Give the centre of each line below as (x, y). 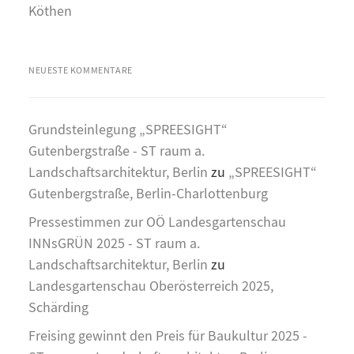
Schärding (58, 308)
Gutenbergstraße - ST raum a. (117, 151)
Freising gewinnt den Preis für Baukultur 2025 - (168, 336)
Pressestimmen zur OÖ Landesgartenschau (157, 222)
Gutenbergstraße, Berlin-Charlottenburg (148, 194)
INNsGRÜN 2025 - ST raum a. (114, 244)
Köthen (50, 11)
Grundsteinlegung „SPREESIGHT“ (128, 130)
